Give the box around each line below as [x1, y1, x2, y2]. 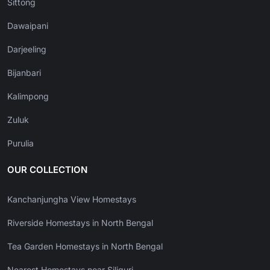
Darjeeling [7, 44, 46, 55]
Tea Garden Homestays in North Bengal [7, 241, 163, 252]
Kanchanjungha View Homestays [7, 194, 136, 205]
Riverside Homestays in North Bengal [7, 218, 153, 228]
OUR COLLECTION [7, 164, 87, 176]
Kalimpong [7, 91, 49, 102]
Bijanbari [7, 67, 41, 78]
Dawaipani [7, 20, 48, 31]
